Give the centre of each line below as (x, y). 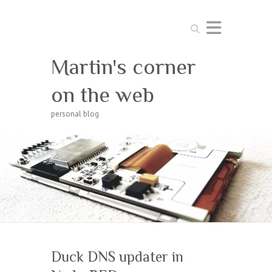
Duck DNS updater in (117, 256)
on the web (103, 95)
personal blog (75, 114)
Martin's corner (124, 67)
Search (199, 25)
